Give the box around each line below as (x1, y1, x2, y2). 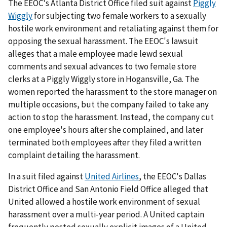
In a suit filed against (8, 170, 85, 182)
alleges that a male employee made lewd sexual (8, 48, 183, 60)
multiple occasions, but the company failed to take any (8, 99, 209, 110)
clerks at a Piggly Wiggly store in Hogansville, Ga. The (8, 73, 199, 85)
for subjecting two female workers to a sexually (32, 10, 206, 22)
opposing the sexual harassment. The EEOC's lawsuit (8, 35, 198, 47)
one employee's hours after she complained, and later (8, 124, 203, 136)
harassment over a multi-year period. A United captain (8, 208, 204, 220)
